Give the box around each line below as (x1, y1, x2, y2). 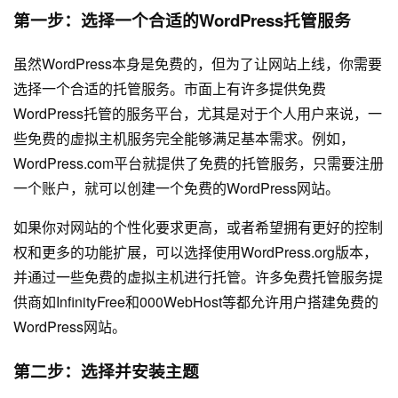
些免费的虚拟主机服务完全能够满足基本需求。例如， (13, 127, 354, 148)
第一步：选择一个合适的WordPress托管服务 (13, 8, 351, 33)
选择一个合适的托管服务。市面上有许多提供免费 (13, 77, 326, 99)
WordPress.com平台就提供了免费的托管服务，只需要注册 (13, 152, 384, 173)
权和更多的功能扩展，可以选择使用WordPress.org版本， (13, 241, 378, 262)
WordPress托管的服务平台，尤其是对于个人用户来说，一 (13, 102, 382, 123)
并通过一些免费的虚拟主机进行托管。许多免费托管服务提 (13, 266, 383, 287)
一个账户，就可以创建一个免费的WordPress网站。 (13, 177, 339, 198)
